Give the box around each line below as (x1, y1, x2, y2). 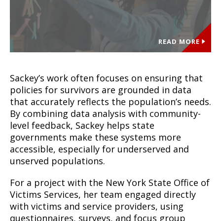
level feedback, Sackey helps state (10, 119, 154, 131)
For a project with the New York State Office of (10, 177, 210, 188)
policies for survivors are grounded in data (10, 84, 191, 96)
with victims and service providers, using (10, 200, 184, 212)
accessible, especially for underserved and (10, 143, 189, 155)
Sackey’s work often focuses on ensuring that (10, 72, 203, 84)
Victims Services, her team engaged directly (10, 188, 196, 200)
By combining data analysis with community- (10, 108, 201, 119)
